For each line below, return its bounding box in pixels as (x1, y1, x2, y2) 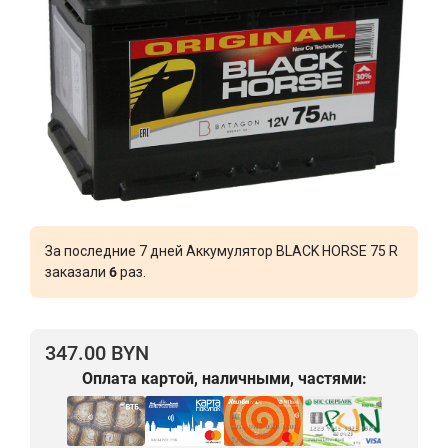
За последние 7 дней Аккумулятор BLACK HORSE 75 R (45, 242, 398, 259)
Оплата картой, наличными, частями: (81, 368, 367, 388)
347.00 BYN (45, 340, 149, 365)
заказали (45, 263, 109, 280)
